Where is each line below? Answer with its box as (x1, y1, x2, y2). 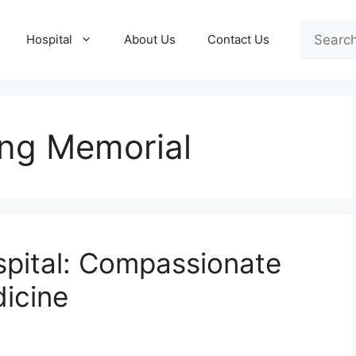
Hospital (26, 32, 72, 47)
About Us (124, 32, 176, 47)
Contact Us (207, 32, 269, 47)
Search (300, 21, 345, 38)
